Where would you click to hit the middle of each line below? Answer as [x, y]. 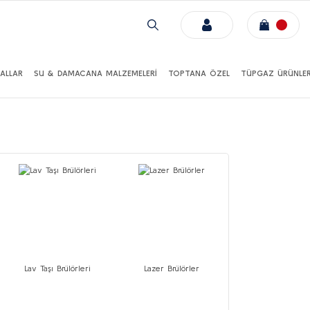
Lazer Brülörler [171, 268]
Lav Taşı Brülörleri [58, 268]
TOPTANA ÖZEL [199, 73]
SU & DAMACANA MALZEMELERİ [95, 73]
